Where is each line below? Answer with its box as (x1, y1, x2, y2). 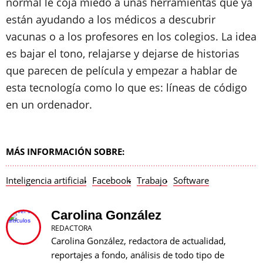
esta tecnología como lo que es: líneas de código (6, 80, 247, 95)
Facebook (92, 174, 131, 186)
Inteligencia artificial (6, 174, 86, 186)
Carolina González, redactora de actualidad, (51, 235, 226, 247)
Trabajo (137, 174, 167, 186)
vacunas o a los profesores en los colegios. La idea (6, 29, 257, 43)
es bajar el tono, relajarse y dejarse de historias (6, 46, 240, 60)
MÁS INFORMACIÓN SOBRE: (6, 146, 124, 157)
